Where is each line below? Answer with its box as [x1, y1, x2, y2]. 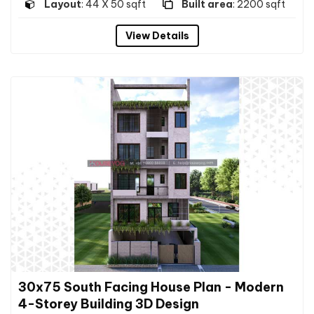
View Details [125, 29, 189, 42]
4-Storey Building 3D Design [18, 296, 199, 313]
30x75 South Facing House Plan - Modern [18, 279, 284, 296]
